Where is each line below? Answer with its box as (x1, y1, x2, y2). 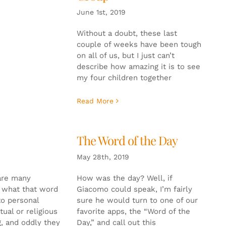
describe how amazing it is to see (76, 62, 200, 71)
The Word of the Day (76, 132, 178, 148)
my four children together (76, 73, 172, 82)
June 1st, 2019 (76, 8, 126, 16)
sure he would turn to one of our (76, 195, 198, 205)
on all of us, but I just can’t (76, 50, 175, 60)
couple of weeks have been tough (76, 39, 201, 49)
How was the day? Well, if (76, 173, 172, 183)
